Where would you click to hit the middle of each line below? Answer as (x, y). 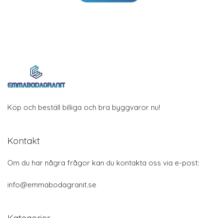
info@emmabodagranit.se (52, 185)
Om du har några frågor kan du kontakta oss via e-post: (103, 163)
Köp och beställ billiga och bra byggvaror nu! (84, 107)
